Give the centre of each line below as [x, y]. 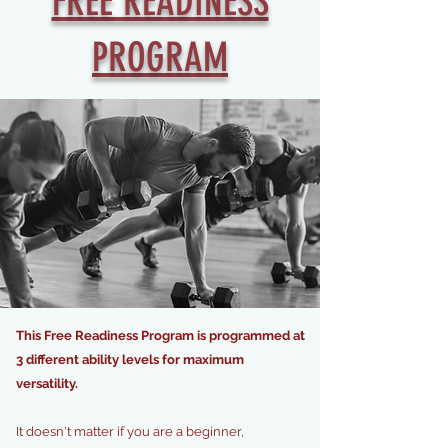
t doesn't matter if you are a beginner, [131, 431]
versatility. [47, 383]
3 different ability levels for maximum [130, 359]
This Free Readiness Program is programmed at [160, 335]
